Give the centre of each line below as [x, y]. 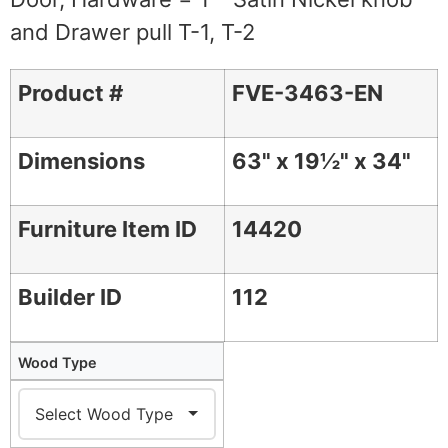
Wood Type [58, 362]
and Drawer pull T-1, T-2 [132, 32]
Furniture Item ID [108, 229]
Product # [71, 93]
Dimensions [82, 161]
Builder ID [70, 297]
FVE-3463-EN [308, 93]
